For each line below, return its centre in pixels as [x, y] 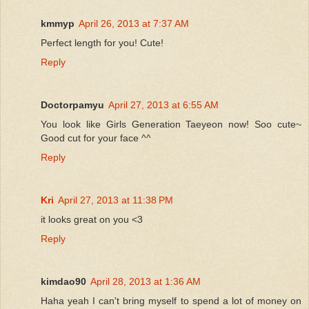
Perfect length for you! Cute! [102, 42]
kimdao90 [63, 281]
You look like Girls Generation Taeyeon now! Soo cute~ [171, 124]
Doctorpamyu [72, 104]
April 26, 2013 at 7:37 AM [134, 23]
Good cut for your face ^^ [96, 138]
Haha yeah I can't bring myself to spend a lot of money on [171, 300]
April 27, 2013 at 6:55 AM [163, 104]
